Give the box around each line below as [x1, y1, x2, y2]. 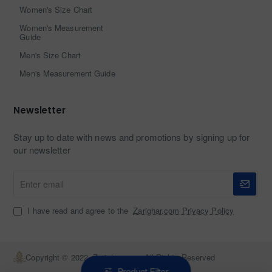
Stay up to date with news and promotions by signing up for [13, 131, 250, 144]
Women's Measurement [19, 22, 104, 34]
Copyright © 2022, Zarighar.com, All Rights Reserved [25, 251, 216, 263]
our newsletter [13, 143, 70, 157]
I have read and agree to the [25, 205, 131, 217]
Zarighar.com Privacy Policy [133, 205, 234, 217]
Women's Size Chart [19, 4, 93, 16]
